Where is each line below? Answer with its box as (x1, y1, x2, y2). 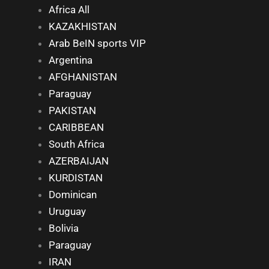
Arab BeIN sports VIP (49, 37, 146, 49)
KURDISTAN (49, 172, 103, 184)
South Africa (49, 138, 104, 150)
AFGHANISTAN (49, 71, 117, 83)
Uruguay (49, 205, 86, 217)
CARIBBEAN (49, 121, 104, 133)
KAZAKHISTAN (49, 20, 116, 32)
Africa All (49, 4, 89, 16)
